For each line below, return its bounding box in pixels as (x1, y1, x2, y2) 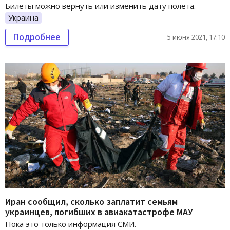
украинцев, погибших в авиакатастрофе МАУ (5, 205, 193, 218)
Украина (8, 12, 39, 23)
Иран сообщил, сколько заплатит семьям (5, 195, 178, 207)
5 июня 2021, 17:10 (167, 32, 225, 42)
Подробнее (13, 31, 61, 43)
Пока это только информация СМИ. (5, 218, 136, 229)
